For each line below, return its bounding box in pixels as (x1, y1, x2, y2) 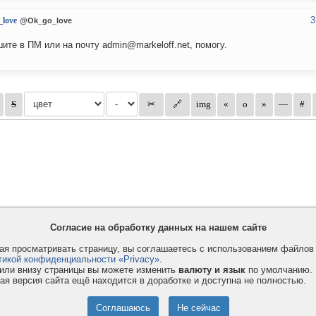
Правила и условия (43, 302, 126, 313)
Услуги (176, 288, 205, 299)
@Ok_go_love (20, 16, 72, 25)
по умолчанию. (245, 265, 312, 275)
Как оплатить (176, 302, 232, 313)
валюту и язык (178, 265, 245, 275)
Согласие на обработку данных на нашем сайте (49, 222, 267, 233)
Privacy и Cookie (43, 288, 114, 299)
